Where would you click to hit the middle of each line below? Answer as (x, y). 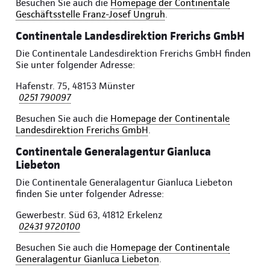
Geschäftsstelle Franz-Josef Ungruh (90, 14)
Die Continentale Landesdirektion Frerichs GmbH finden (133, 54)
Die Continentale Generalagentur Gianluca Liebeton (124, 183)
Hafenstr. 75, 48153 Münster (75, 86)
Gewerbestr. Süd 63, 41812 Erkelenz (89, 215)
